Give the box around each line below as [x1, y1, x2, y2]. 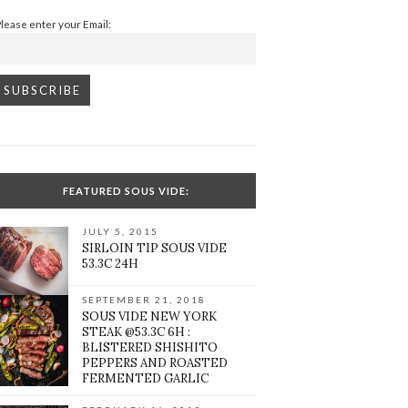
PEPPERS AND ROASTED [82, 355, 229, 372]
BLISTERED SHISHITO [82, 340, 219, 356]
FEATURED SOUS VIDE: [62, 185, 189, 198]
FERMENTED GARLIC [82, 371, 209, 387]
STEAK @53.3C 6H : [82, 324, 191, 341]
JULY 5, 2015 [82, 226, 159, 238]
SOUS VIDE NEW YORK [82, 309, 218, 325]
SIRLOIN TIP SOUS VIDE [82, 240, 228, 257]
